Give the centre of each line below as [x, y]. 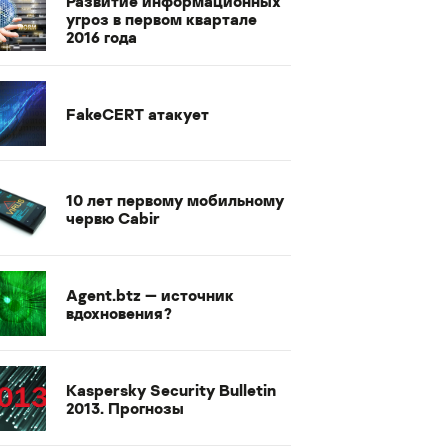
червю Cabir [113, 217]
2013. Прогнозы [125, 407]
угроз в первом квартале [161, 18]
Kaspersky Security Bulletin [171, 389]
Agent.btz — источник [150, 294]
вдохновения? [119, 312]
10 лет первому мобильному [175, 199]
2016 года [101, 36]
